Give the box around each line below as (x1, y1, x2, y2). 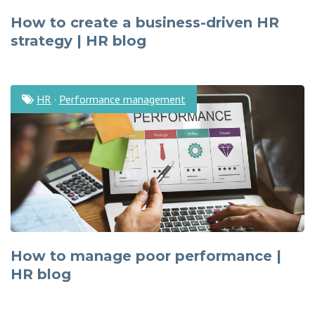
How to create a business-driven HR (11, 14, 279, 31)
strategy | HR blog (11, 32, 146, 49)
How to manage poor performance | (11, 247, 281, 264)
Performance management (59, 92, 186, 106)
